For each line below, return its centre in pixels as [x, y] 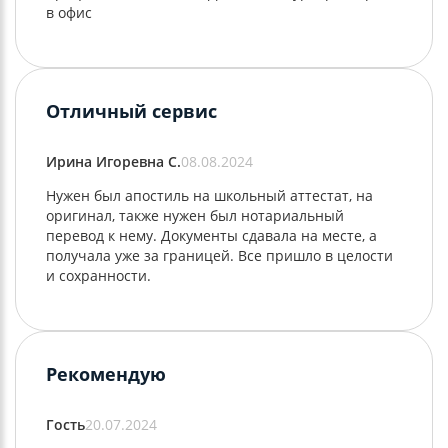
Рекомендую [106, 374]
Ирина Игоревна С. [113, 162]
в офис [69, 13]
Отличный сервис [131, 111]
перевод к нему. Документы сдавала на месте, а [211, 236]
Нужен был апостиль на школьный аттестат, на [209, 196]
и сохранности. [98, 276]
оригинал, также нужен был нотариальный [195, 216]
